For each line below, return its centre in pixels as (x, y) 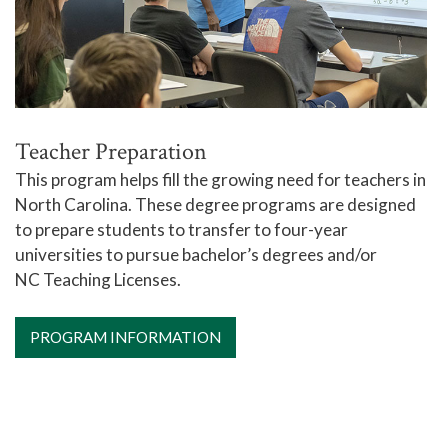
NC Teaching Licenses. (98, 280)
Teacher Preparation (111, 152)
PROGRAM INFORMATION (125, 337)
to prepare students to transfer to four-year (181, 230)
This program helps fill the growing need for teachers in (220, 180)
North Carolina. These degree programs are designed (215, 205)
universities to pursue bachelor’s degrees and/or (196, 255)
